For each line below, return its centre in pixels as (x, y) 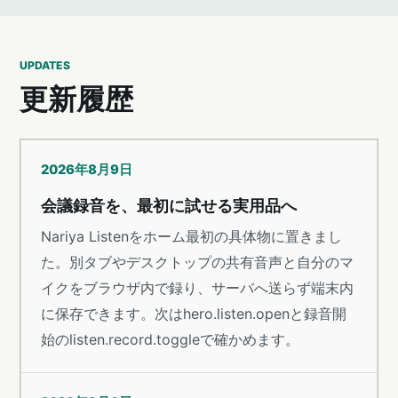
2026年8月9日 (87, 170)
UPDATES (45, 66)
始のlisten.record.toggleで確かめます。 (171, 340)
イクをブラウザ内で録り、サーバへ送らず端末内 (198, 288)
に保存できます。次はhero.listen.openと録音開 (194, 314)
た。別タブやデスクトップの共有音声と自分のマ (198, 263)
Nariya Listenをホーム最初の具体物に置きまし (192, 237)
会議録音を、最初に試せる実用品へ (169, 206)
